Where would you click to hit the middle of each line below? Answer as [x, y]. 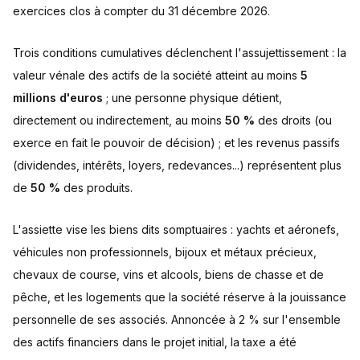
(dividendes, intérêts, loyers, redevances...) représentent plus [177, 166]
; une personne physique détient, [192, 98]
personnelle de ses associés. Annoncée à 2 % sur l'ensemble [177, 320]
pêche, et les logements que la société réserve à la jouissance [180, 297]
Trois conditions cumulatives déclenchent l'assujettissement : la [180, 53]
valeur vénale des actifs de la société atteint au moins [157, 76]
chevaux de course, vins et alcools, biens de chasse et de [168, 275]
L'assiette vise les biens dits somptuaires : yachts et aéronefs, [176, 230]
